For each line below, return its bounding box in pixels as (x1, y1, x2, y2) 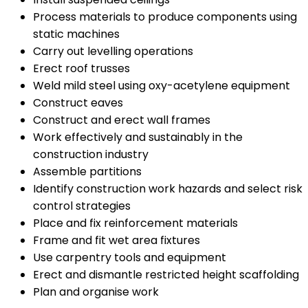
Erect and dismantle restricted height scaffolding (33, 267, 299, 283)
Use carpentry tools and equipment (33, 250, 226, 266)
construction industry (33, 146, 148, 163)
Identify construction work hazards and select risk (33, 181, 302, 197)
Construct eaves (33, 95, 123, 111)
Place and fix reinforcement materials (33, 215, 238, 232)
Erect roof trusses (33, 60, 130, 77)
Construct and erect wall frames (33, 112, 210, 129)
